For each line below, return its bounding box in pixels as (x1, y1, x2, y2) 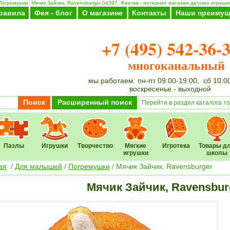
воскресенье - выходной (129, 85, 211, 93)
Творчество (77, 142, 113, 149)
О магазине (82, 9, 123, 17)
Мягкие (125, 142, 146, 149)
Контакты (132, 9, 166, 17)
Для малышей (15, 162, 62, 170)
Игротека (162, 142, 190, 149)
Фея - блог (34, 9, 72, 17)
